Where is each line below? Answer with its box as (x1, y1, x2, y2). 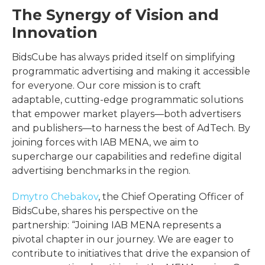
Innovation (12, 23, 98, 41)
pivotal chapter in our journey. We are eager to (12, 233, 234, 245)
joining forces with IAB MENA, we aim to (12, 136, 199, 148)
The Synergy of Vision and (12, 5, 219, 24)
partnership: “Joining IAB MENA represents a (12, 219, 221, 231)
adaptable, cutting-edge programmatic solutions (12, 93, 243, 105)
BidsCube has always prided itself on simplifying (12, 51, 235, 63)
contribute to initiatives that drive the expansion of (12, 247, 250, 259)
